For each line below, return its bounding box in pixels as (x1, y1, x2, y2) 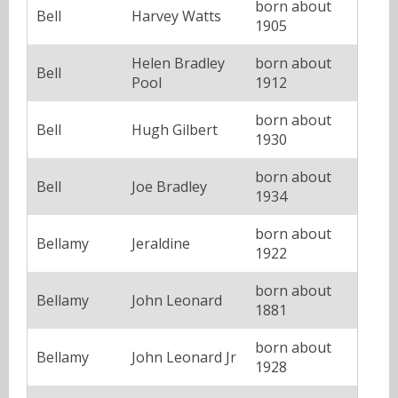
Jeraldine (131, 233, 190, 253)
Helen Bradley (131, 52, 225, 73)
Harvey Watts (131, 5, 221, 26)
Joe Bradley (131, 176, 207, 196)
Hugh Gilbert (131, 119, 218, 139)
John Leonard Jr (131, 346, 236, 367)
